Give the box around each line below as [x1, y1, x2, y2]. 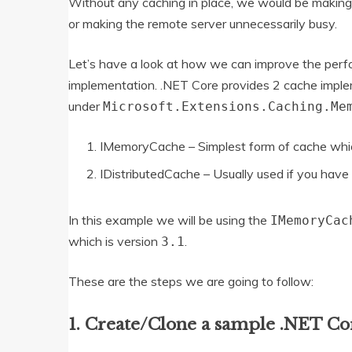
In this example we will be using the [68, 212, 270, 229]
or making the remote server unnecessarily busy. [68, 16, 337, 32]
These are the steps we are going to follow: [68, 273, 313, 290]
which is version [68, 233, 161, 250]
